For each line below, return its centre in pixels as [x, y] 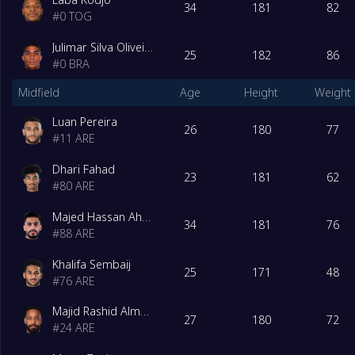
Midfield [38, 93]
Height [261, 93]
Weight [332, 93]
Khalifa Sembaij [92, 264]
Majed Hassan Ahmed [147, 216]
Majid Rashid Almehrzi [145, 311]
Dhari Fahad [84, 169]
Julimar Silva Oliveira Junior [149, 47]
